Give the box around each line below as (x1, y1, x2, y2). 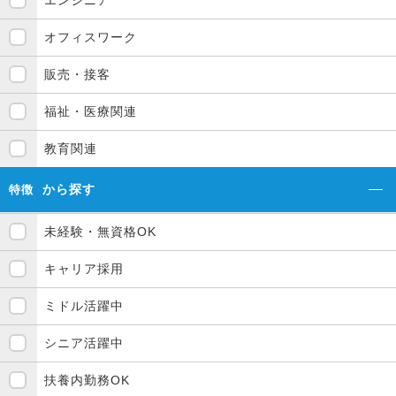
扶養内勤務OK (44, 373, 130, 388)
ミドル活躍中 (44, 299, 124, 314)
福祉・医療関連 (44, 104, 137, 119)
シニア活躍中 (44, 336, 124, 351)
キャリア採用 (44, 262, 124, 277)
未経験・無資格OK (44, 225, 156, 240)
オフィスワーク (44, 30, 137, 45)
